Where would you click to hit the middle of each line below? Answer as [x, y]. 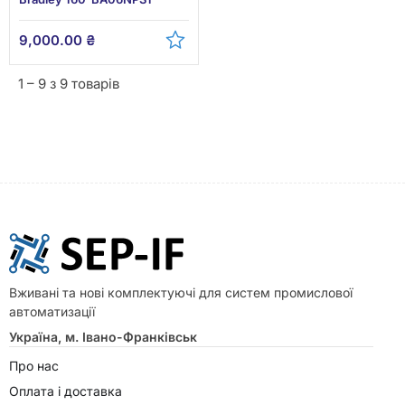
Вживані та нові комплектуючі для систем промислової [181, 292]
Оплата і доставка [66, 391]
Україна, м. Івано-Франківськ [103, 337]
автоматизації [52, 311]
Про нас [34, 366]
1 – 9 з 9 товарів [69, 84]
